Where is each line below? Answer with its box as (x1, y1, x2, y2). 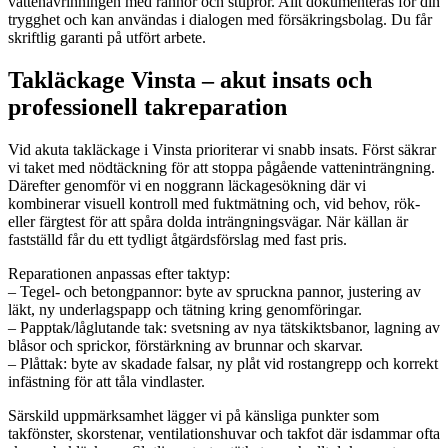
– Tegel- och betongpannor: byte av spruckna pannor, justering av (8, 282, 421, 300)
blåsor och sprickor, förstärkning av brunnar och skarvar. (8, 336, 363, 354)
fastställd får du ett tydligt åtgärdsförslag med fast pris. (8, 230, 347, 248)
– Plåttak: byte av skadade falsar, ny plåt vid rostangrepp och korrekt (8, 354, 438, 372)
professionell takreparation (8, 93, 287, 120)
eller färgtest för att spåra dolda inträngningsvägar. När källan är (8, 212, 408, 230)
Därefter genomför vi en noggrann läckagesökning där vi (8, 176, 366, 194)
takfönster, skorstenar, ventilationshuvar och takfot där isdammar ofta (8, 424, 440, 442)
